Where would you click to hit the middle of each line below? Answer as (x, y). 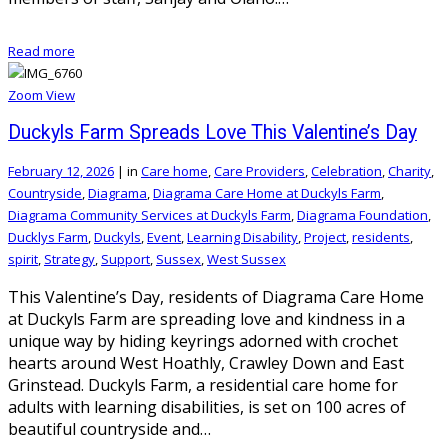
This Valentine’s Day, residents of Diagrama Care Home (216, 296)
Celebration (346, 170)
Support (125, 258)
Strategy (69, 258)
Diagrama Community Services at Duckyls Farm (149, 214)
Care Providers (259, 170)
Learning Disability (242, 236)
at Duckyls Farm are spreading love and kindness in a (206, 318)
